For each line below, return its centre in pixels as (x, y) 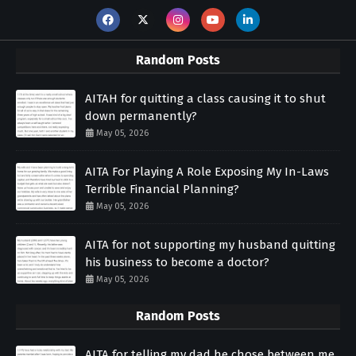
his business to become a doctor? (177, 263)
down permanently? (141, 116)
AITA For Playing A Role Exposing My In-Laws (207, 172)
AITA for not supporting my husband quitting (210, 245)
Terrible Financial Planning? (162, 190)
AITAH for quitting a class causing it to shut (205, 99)
